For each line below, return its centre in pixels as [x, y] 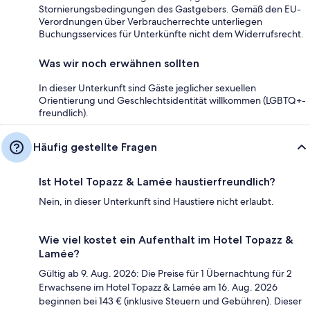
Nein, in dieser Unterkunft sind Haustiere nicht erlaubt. [156, 201]
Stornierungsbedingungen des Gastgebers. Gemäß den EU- [170, 9]
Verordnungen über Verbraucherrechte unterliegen [151, 21]
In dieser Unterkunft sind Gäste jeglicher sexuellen [147, 88]
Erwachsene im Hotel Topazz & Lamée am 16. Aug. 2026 [158, 287]
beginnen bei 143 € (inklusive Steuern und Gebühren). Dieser [170, 301]
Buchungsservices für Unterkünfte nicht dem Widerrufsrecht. [171, 34]
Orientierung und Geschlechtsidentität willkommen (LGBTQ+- [172, 100]
